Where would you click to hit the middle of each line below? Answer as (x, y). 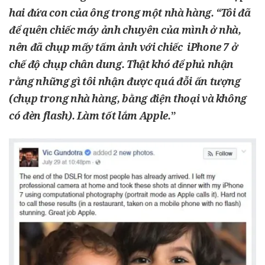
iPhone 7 (208, 47)
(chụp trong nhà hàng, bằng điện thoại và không (128, 98)
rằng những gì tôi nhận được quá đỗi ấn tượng (125, 81)
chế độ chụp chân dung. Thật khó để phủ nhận (122, 64)
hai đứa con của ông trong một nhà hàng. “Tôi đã (130, 12)
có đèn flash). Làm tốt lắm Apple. (90, 115)
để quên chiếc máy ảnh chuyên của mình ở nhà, (125, 30)
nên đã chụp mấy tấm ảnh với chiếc (98, 47)
